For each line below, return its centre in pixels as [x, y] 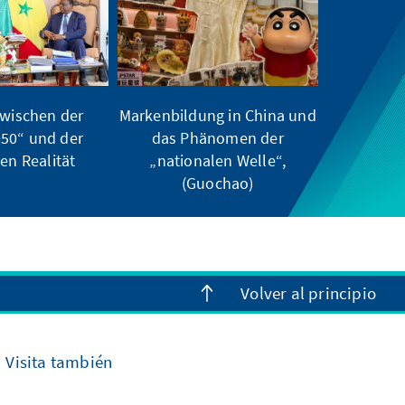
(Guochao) [217, 183]
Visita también [59, 361]
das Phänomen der [217, 137]
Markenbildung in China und [217, 115]
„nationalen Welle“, [218, 160]
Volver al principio [308, 293]
